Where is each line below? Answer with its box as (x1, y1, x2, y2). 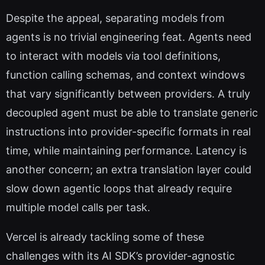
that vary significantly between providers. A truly (6, 87, 250, 100)
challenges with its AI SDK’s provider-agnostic (6, 249, 235, 262)
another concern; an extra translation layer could (6, 163, 251, 176)
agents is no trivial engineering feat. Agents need (6, 30, 251, 43)
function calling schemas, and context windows (6, 68, 245, 81)
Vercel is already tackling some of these (6, 230, 204, 243)
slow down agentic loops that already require (6, 182, 232, 195)
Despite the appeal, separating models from (6, 11, 225, 24)
